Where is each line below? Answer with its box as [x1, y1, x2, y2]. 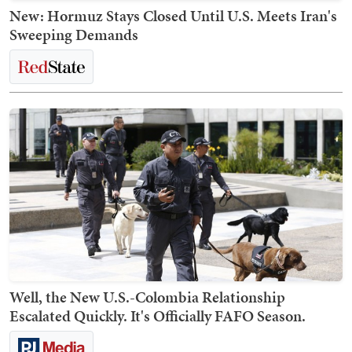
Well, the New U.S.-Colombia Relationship [9, 286, 285, 309]
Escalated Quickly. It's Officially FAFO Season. [9, 305, 306, 328]
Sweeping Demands [9, 24, 138, 46]
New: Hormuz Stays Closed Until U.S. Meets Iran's [9, 5, 337, 27]
